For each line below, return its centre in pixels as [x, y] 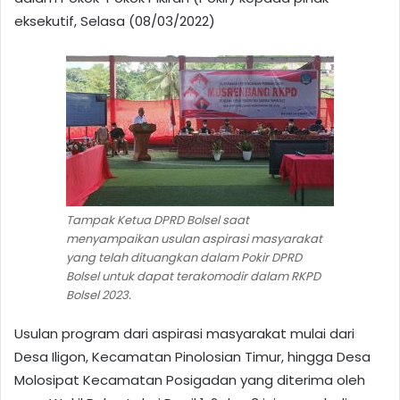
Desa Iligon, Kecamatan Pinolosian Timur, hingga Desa [192, 356]
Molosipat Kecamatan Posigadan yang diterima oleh [190, 379]
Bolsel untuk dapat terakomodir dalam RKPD [193, 276]
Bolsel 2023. [99, 295]
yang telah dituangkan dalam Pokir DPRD [184, 257]
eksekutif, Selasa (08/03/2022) [115, 21]
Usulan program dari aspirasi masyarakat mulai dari [184, 333]
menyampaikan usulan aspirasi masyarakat [194, 238]
